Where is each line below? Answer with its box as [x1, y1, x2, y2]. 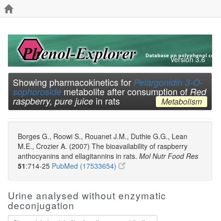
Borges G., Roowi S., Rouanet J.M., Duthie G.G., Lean [18, 131, 187, 141]
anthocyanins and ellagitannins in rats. [18, 151, 139, 161]
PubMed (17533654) [52, 161, 118, 171]
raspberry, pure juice [13, 95, 93, 107]
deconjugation [8, 198, 74, 212]
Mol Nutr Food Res [139, 151, 198, 161]
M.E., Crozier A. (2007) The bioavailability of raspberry [18, 141, 187, 151]
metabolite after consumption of [61, 85, 190, 98]
